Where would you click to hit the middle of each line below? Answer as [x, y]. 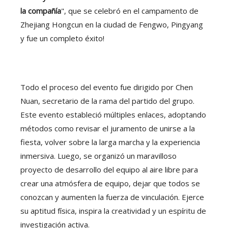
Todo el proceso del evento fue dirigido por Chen [107, 87]
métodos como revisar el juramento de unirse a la [108, 128]
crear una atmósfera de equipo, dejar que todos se [110, 183]
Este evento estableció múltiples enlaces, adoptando [113, 115]
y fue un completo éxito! [62, 38]
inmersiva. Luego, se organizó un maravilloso [98, 156]
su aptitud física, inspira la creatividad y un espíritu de [113, 211]
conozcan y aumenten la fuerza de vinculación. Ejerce [112, 197]
